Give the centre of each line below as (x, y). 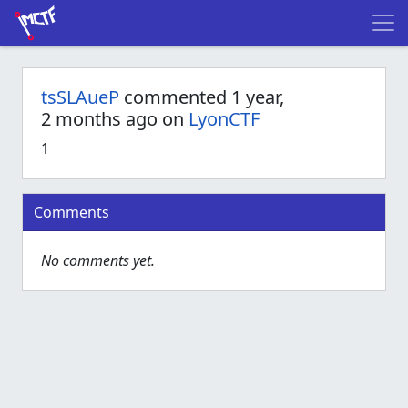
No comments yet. (98, 260)
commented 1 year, (202, 97)
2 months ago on (115, 119)
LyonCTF (224, 119)
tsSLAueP (80, 97)
